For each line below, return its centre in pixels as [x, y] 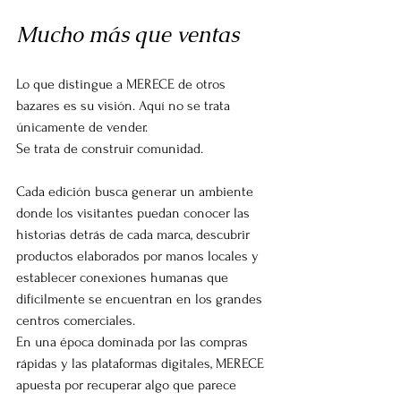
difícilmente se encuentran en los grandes [141, 299]
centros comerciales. [76, 320]
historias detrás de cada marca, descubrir [135, 234]
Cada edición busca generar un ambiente [137, 191]
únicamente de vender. [82, 127]
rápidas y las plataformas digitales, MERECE [142, 363]
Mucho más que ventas [128, 34]
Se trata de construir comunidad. [110, 148]
